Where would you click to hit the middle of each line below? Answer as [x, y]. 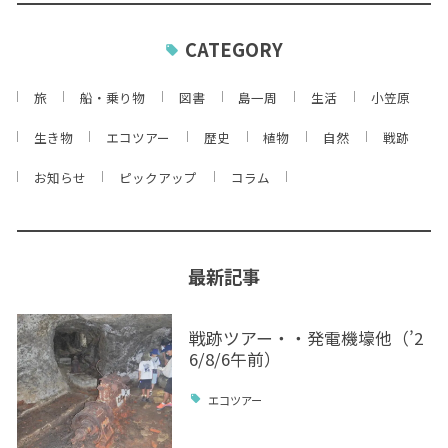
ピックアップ [158, 177]
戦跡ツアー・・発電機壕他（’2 [305, 338]
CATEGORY [233, 48]
